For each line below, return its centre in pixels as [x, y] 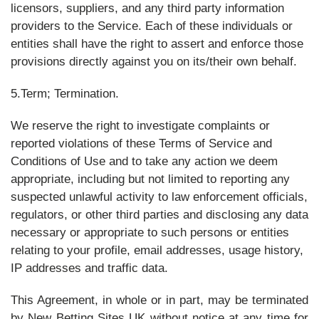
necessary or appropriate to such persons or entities [150, 232]
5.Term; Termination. [65, 94]
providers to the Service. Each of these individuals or [152, 26]
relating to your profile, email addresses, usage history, [157, 250]
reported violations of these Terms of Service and [141, 143]
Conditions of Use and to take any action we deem [144, 161]
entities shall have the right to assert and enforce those [157, 44]
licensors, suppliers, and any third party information [147, 8]
